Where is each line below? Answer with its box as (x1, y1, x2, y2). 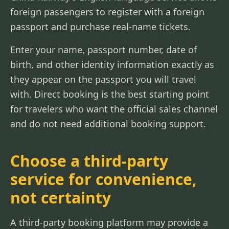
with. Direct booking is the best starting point (10, 88, 209, 100)
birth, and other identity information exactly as (10, 58, 214, 71)
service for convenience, (10, 169, 197, 190)
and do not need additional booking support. (10, 118, 206, 130)
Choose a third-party (10, 150, 168, 171)
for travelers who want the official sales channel (10, 103, 218, 115)
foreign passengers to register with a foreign (10, 6, 204, 18)
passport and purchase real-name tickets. (10, 20, 191, 33)
